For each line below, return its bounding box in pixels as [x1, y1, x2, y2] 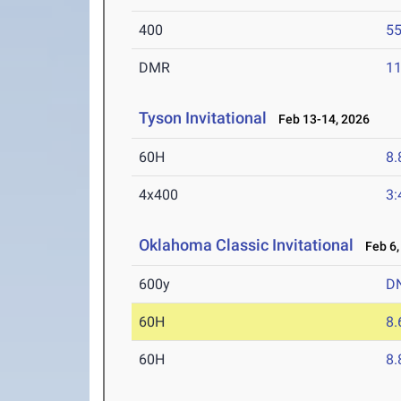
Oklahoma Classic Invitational [139, 235, 358, 254]
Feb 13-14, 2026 [270, 112, 371, 126]
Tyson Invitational [139, 108, 268, 127]
